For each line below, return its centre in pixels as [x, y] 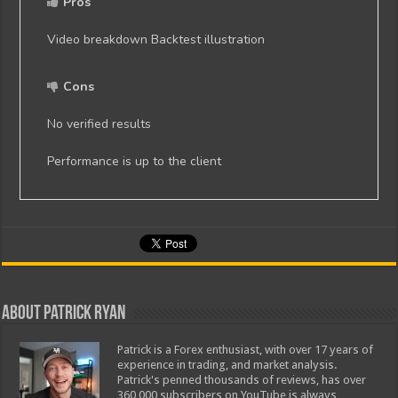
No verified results [99, 123]
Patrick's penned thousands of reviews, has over [242, 379]
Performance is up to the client [135, 161]
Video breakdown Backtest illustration [156, 39]
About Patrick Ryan [64, 314]
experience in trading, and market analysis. [228, 364]
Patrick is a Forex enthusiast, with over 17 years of [246, 349]
